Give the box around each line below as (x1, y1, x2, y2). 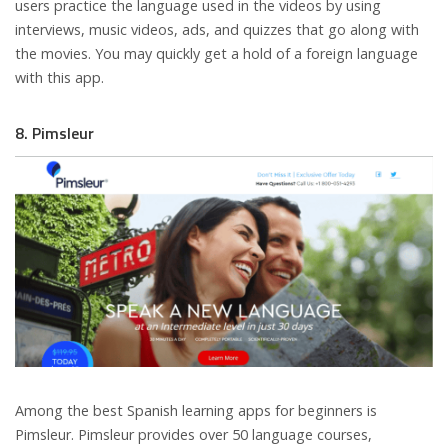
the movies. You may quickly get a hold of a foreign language (15, 43, 418, 63)
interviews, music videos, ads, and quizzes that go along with (15, 19, 419, 39)
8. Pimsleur (15, 120, 94, 145)
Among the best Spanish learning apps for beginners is (15, 401, 377, 421)
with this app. (15, 67, 104, 87)
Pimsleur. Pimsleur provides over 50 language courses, (15, 425, 372, 445)
